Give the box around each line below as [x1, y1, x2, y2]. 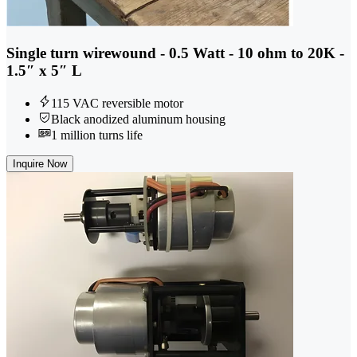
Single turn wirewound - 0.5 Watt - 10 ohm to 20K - [6, 44, 344, 61]
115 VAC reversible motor [51, 96, 183, 110]
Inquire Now [13, 157, 67, 170]
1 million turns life [51, 127, 143, 142]
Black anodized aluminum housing [51, 112, 226, 126]
